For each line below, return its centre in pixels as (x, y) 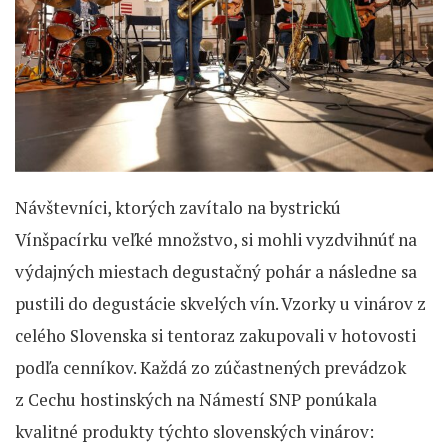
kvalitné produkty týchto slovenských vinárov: (194, 432)
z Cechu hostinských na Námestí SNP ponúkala (196, 400)
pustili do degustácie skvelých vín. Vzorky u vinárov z (220, 304)
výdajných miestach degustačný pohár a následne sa (216, 272)
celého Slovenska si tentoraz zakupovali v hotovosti (215, 336)
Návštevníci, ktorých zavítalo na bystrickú (178, 208)
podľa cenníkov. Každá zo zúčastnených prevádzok (210, 368)
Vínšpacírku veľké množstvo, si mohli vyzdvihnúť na (216, 240)
